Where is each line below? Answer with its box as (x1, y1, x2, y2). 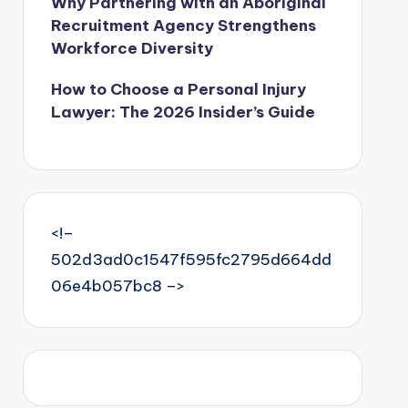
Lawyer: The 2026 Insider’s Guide (50, 102, 315, 122)
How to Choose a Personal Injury (50, 79, 306, 99)
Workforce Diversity (50, 38, 213, 58)
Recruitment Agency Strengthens (50, 15, 316, 36)
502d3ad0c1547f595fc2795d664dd (50, 250, 331, 270)
